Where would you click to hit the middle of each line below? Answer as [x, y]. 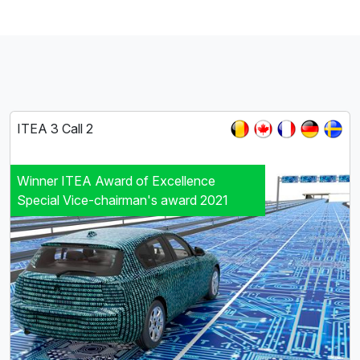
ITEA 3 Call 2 [55, 128]
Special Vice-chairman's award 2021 [123, 200]
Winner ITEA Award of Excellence [116, 180]
